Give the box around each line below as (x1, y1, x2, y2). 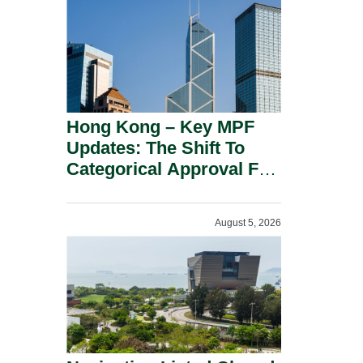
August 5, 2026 (215, 217, 281, 228)
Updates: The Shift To (66, 138, 245, 158)
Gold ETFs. (66, 180, 159, 200)
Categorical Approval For (66, 159, 276, 179)
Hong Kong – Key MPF (66, 117, 254, 137)
